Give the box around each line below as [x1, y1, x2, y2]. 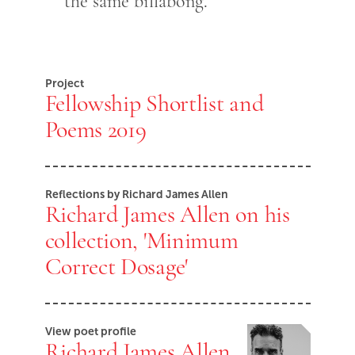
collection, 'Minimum [44, 225, 239, 254]
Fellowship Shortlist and [44, 88, 264, 117]
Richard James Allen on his [44, 199, 290, 228]
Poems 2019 [44, 114, 147, 143]
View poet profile [44, 324, 136, 338]
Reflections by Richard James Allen [44, 187, 228, 200]
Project [44, 76, 84, 90]
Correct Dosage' [44, 251, 188, 281]
